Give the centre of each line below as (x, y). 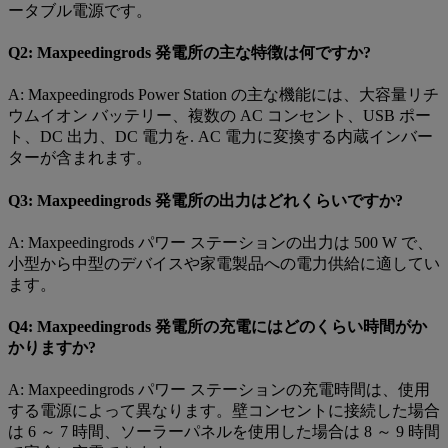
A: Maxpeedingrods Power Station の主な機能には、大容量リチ (223, 95)
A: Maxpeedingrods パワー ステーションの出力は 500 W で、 (220, 242)
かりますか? (52, 348)
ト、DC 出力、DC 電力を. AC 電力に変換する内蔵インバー (220, 137)
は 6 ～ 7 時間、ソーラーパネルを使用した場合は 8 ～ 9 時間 (224, 432)
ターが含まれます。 (80, 158)
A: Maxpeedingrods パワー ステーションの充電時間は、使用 (219, 390)
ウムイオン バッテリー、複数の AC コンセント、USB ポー (219, 116)
